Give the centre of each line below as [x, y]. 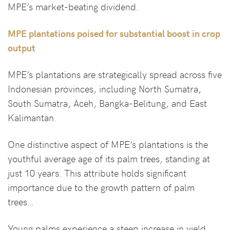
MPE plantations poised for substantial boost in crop [114, 33]
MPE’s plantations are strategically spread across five [115, 74]
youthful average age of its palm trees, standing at [109, 158]
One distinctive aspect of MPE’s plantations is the [108, 144]
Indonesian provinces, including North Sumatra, [104, 89]
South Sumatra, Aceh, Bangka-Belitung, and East [107, 103]
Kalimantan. [32, 117]
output [22, 47]
